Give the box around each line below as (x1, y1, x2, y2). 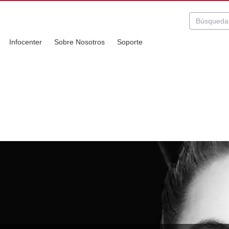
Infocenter (9, 38, 42, 46)
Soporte (117, 38, 143, 46)
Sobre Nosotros (54, 38, 105, 46)
